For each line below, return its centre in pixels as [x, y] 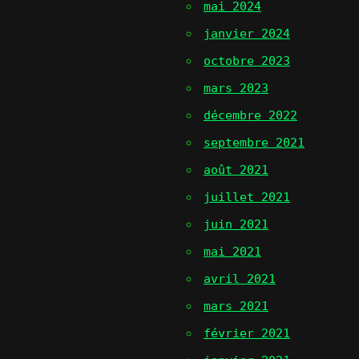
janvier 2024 [246, 34]
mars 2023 [236, 88]
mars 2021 [236, 306]
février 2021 [246, 333]
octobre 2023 [246, 61]
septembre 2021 [254, 143]
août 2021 [236, 170]
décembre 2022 [250, 115]
